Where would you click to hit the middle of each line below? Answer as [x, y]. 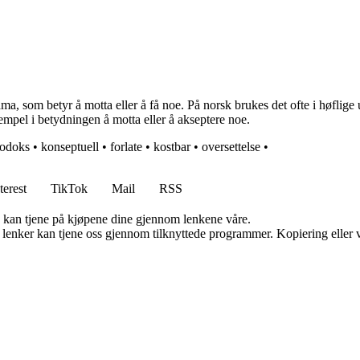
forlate [126, 147]
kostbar [172, 147]
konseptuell [70, 147]
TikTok [69, 189]
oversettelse [231, 147]
